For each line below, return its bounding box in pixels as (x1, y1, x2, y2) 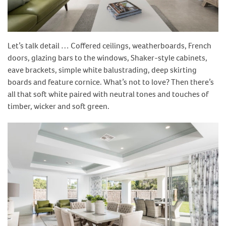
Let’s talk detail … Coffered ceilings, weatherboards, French (8, 40, 211, 51)
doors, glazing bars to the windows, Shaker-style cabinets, (8, 52, 207, 63)
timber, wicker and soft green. (8, 100, 109, 111)
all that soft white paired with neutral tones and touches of (8, 88, 208, 99)
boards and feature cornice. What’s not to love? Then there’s (8, 76, 214, 87)
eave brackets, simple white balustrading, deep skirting (8, 64, 197, 75)
